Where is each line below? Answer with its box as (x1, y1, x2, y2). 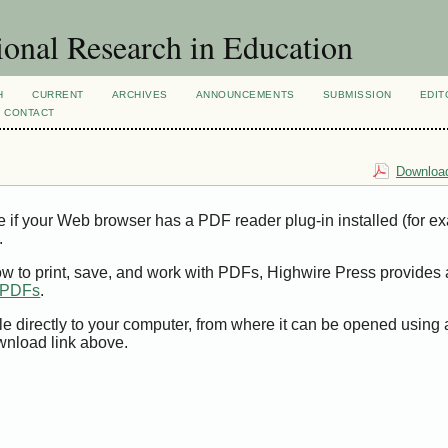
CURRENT (32, 89, 84, 100)
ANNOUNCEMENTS (195, 89, 295, 100)
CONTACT (4, 107, 55, 118)
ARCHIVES (111, 89, 168, 100)
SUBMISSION (322, 89, 392, 100)
